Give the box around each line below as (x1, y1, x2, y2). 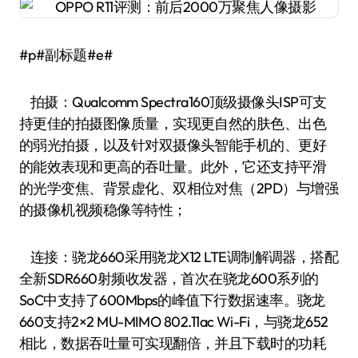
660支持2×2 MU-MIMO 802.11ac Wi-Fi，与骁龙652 (19, 312, 328, 331)
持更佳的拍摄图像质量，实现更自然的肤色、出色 (19, 114, 327, 133)
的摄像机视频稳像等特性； (19, 201, 187, 219)
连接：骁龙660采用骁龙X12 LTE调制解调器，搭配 (19, 248, 339, 266)
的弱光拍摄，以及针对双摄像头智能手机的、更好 (19, 136, 327, 154)
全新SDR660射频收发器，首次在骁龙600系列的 (19, 269, 319, 288)
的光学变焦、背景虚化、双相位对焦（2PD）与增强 (19, 179, 339, 197)
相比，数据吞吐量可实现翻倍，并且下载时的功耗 (19, 334, 327, 352)
